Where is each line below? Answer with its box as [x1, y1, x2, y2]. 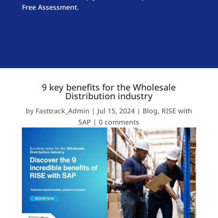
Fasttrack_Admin [35, 106, 90, 116]
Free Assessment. [21, 2, 79, 12]
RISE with [161, 106, 192, 116]
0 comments [99, 117, 140, 127]
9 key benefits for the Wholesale [42, 81, 176, 93]
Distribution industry [65, 90, 153, 102]
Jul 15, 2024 [97, 106, 135, 116]
